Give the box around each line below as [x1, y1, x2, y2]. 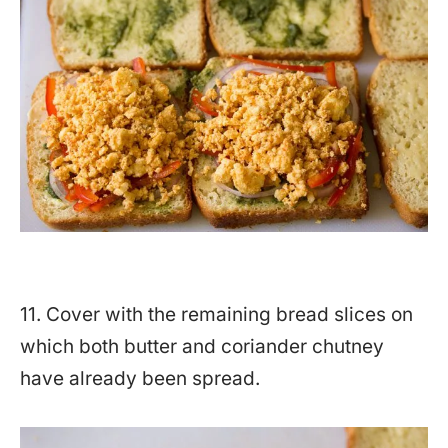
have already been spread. [20, 366, 260, 390]
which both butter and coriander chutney [20, 334, 384, 358]
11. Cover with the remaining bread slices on [20, 302, 413, 326]
